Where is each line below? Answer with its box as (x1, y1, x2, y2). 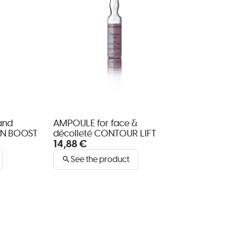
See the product (71, 155, 129, 164)
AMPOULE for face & (53, 119, 138, 128)
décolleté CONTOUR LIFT (53, 129, 156, 139)
